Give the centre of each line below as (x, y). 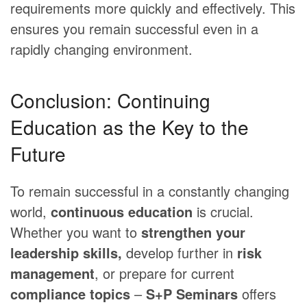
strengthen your (193, 232)
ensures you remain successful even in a (134, 29)
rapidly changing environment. (101, 49)
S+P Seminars (192, 294)
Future (38, 154)
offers (257, 294)
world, (30, 212)
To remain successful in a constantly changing (150, 191)
